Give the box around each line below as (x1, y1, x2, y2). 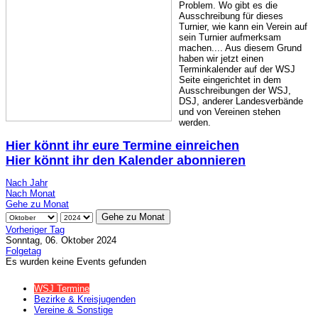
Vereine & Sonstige (34, 304, 113, 315)
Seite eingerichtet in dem (179, 74, 281, 85)
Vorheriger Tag (6, 224, 65, 235)
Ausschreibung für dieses (179, 10, 283, 21)
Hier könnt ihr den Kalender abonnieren (6, 153, 246, 168)
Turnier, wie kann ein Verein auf (179, 21, 307, 32)
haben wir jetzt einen (179, 53, 263, 64)
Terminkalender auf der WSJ (179, 63, 295, 75)
